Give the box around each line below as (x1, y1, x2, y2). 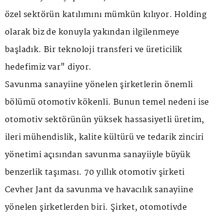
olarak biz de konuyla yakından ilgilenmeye (5, 26, 180, 39)
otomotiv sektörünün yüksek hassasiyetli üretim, (5, 113, 204, 127)
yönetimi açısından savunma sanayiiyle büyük (5, 148, 191, 162)
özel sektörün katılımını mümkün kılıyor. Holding (5, 8, 207, 22)
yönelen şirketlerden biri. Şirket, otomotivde (5, 201, 187, 215)
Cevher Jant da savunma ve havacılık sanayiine (5, 183, 193, 197)
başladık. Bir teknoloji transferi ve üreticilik (5, 43, 182, 57)
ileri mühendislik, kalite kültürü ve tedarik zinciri (5, 131, 204, 145)
